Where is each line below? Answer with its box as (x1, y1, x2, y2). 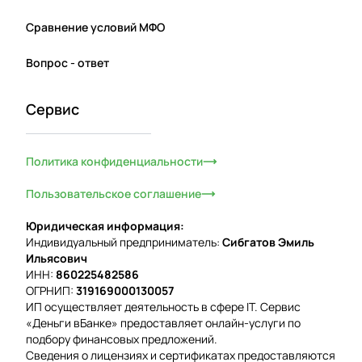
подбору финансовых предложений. (26, 331, 217, 347)
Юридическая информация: (26, 218, 184, 234)
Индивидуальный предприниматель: (26, 234, 222, 250)
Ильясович (26, 250, 87, 266)
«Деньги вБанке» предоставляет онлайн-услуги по (26, 315, 301, 330)
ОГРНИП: (26, 283, 76, 298)
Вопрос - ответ (26, 55, 109, 70)
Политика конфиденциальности (26, 154, 203, 169)
